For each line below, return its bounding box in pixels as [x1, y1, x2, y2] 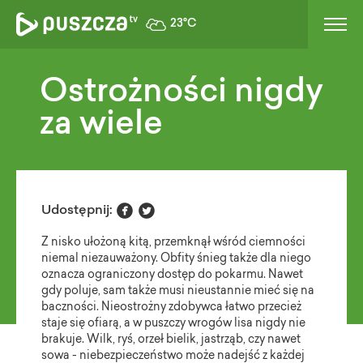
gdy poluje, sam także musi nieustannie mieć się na [41, 286, 315, 297]
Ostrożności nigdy [40, 77, 324, 109]
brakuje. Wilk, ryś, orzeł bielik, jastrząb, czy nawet [41, 335, 301, 346]
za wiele [40, 109, 164, 142]
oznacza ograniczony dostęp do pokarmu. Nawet [41, 270, 304, 281]
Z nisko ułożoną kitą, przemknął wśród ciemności [41, 237, 306, 249]
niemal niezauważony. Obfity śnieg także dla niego [41, 254, 312, 265]
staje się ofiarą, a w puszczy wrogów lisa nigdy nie [41, 318, 306, 330]
